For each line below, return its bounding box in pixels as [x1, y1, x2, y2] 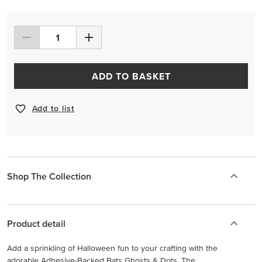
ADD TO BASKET [92, 70, 171, 81]
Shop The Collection [7, 170, 91, 181]
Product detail [7, 218, 65, 229]
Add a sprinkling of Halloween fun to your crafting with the [7, 243, 218, 253]
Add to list [32, 104, 75, 113]
